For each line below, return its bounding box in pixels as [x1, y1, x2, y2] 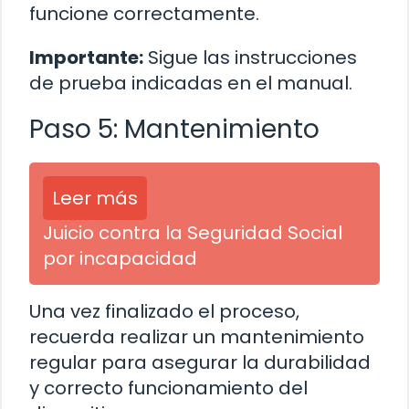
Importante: [29, 44, 143, 70]
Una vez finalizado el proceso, [29, 298, 299, 324]
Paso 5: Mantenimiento [29, 110, 320, 147]
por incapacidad [43, 245, 197, 271]
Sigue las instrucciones [143, 44, 357, 70]
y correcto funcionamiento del [29, 374, 308, 401]
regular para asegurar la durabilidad [29, 349, 371, 375]
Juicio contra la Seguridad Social [43, 219, 342, 246]
